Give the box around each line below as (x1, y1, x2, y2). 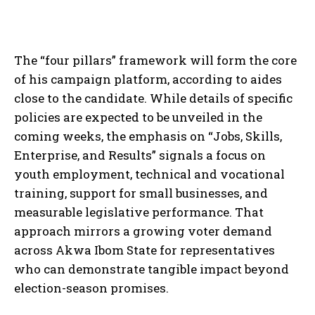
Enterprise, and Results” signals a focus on (14, 146, 266, 163)
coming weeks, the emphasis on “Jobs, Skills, (14, 127, 282, 144)
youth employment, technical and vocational (14, 165, 285, 182)
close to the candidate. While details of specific (14, 89, 292, 106)
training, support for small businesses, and (14, 184, 268, 201)
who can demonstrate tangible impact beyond (14, 260, 289, 277)
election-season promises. (14, 279, 169, 296)
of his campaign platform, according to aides (14, 70, 282, 87)
